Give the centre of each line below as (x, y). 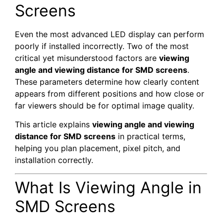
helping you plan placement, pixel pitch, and (98, 148)
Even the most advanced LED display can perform (110, 34)
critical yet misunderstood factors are (87, 58)
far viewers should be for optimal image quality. (105, 105)
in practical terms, (150, 137)
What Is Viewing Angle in (108, 187)
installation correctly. (54, 160)
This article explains (54, 125)
